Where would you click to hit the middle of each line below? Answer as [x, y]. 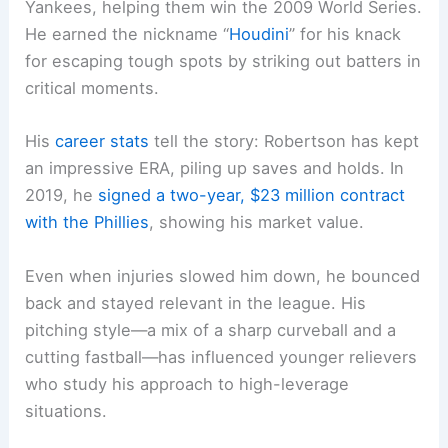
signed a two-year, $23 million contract [252, 195]
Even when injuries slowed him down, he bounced [223, 275]
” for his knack [345, 34]
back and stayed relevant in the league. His [196, 302]
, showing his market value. [257, 222]
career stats [102, 141]
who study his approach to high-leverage [187, 383]
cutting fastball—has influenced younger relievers [221, 356]
